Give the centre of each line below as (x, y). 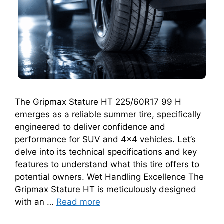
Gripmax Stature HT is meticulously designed (106, 189)
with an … (36, 202)
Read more (78, 202)
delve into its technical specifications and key (106, 152)
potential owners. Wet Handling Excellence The (109, 177)
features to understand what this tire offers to (107, 164)
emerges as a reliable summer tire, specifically (108, 114)
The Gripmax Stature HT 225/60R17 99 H (98, 102)
